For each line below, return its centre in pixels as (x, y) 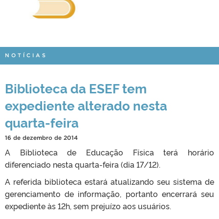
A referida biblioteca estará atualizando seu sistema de (109, 181)
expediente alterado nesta (86, 105)
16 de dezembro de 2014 (41, 137)
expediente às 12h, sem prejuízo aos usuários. (88, 206)
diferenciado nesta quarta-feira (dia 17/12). (83, 164)
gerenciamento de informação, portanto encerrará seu (109, 193)
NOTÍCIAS (26, 55)
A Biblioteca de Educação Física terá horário (109, 152)
